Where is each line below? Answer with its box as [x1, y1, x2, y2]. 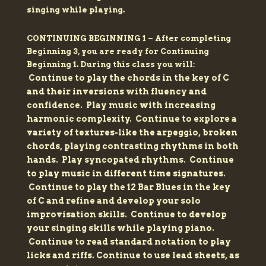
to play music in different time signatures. [26, 169, 226, 179]
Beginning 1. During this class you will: [26, 60, 195, 69]
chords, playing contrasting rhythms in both [26, 141, 239, 151]
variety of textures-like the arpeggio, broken [26, 128, 237, 138]
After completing [154, 34, 231, 43]
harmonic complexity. [26, 114, 135, 124]
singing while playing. [26, 5, 128, 15]
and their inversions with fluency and [26, 87, 207, 97]
